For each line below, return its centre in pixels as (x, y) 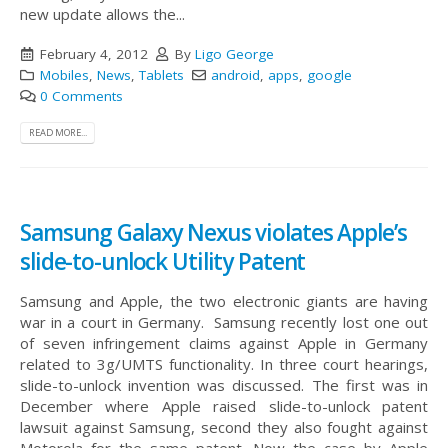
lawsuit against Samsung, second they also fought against (224, 427)
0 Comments (81, 95)
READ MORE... (57, 133)
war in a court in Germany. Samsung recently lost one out (224, 322)
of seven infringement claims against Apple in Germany (224, 343)
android (235, 74)
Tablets (161, 74)
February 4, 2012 (93, 53)
